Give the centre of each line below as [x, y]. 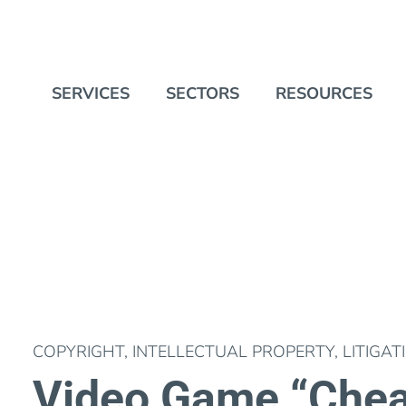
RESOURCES [324, 93]
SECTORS [202, 93]
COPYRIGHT [78, 352]
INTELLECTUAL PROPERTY [233, 352]
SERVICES [90, 93]
